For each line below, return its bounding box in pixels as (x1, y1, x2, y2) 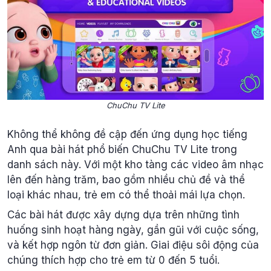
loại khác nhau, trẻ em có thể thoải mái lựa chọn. (7, 188, 245, 201)
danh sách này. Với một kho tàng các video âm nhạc (7, 158, 264, 171)
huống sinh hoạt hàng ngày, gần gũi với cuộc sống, (7, 224, 259, 236)
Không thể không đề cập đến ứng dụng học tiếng (7, 128, 247, 140)
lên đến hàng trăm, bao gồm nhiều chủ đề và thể (7, 173, 245, 186)
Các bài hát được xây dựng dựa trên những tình (7, 209, 240, 221)
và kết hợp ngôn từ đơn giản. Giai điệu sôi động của (7, 239, 259, 251)
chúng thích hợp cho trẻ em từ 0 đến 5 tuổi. (7, 254, 220, 266)
